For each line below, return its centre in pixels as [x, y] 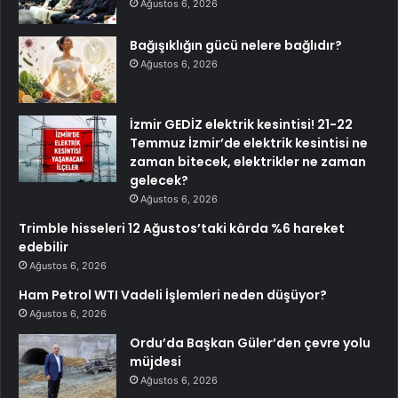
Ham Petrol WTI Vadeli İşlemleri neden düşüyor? [173, 295]
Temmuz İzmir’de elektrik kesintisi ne [249, 143]
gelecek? [159, 180]
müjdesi [155, 361]
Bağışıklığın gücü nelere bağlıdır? [236, 45]
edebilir [44, 247]
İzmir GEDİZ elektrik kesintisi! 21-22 [241, 124]
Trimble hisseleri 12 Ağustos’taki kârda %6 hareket [182, 228]
